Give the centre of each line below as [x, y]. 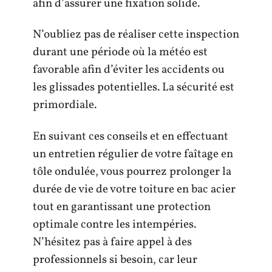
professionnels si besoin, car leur [115, 260]
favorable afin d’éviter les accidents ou [129, 70]
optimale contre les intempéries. [114, 224]
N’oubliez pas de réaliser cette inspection [136, 35]
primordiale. [65, 105]
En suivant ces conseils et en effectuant [131, 136]
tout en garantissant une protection [122, 207]
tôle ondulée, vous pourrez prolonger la [132, 172]
